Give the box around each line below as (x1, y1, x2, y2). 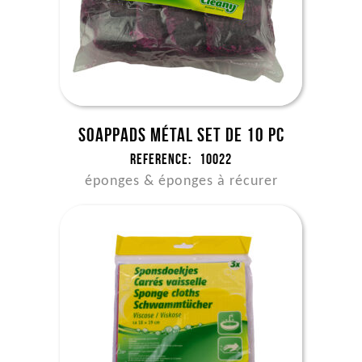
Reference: (130, 151, 192, 167)
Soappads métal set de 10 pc (78, 124, 284, 145)
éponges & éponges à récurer (84, 174, 278, 189)
